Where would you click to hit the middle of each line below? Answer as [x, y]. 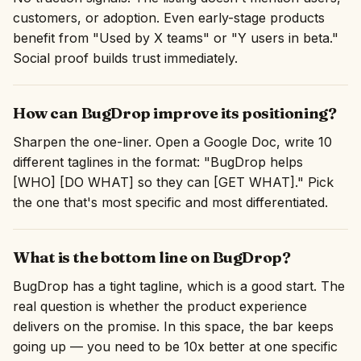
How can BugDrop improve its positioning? [175, 113]
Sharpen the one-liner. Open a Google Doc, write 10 [172, 142]
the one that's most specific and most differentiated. [170, 202]
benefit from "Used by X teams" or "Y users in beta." [176, 38]
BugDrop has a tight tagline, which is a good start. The [179, 286]
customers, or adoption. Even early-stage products [169, 18]
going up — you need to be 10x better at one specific [175, 346]
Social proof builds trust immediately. [125, 58]
